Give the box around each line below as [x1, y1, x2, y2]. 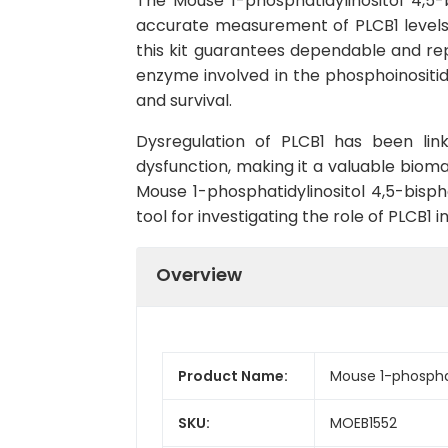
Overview [156, 261, 242, 287]
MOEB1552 [330, 412, 397, 433]
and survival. [136, 89, 232, 112]
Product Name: [178, 365, 288, 386]
